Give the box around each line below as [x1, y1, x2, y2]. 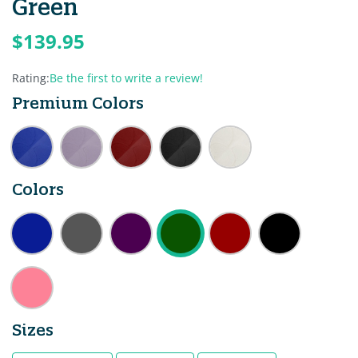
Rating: [12, 70, 50, 86]
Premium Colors [12, 92, 144, 113]
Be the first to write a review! [50, 70, 203, 86]
